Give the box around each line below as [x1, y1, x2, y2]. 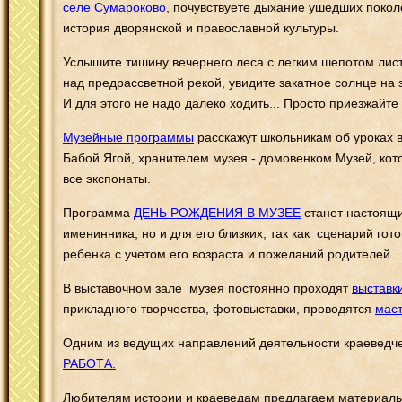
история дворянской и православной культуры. [63, 20, 339, 35]
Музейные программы [63, 129, 194, 144]
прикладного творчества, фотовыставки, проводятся [63, 301, 375, 316]
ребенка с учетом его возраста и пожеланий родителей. [63, 246, 394, 261]
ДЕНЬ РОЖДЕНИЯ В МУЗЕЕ [134, 205, 301, 220]
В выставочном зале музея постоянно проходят [63, 280, 352, 295]
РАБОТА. [63, 355, 116, 371]
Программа [63, 205, 134, 220]
